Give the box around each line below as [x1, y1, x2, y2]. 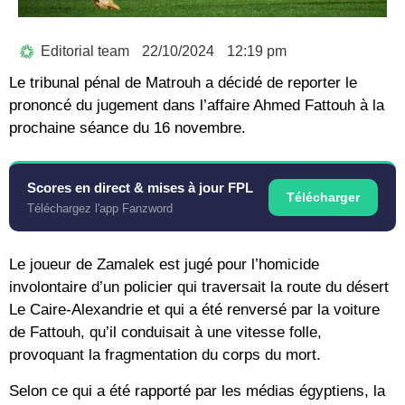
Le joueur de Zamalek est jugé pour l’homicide [9, 256, 319, 274]
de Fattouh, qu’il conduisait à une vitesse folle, [9, 324, 322, 342]
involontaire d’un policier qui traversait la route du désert [9, 278, 389, 297]
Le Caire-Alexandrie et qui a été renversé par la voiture [9, 301, 380, 319]
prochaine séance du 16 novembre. [9, 119, 246, 137]
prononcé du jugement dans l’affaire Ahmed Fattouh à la [9, 97, 384, 115]
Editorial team [41, 43, 129, 60]
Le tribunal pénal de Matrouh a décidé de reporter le [9, 74, 357, 92]
